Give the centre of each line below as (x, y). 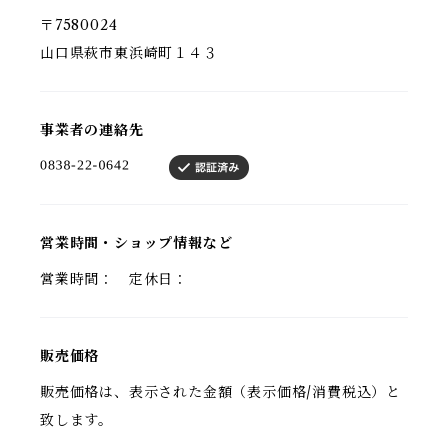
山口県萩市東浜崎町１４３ (129, 53)
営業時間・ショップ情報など (136, 243)
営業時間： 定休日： (114, 279)
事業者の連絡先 (92, 130)
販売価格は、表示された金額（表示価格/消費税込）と (220, 392)
